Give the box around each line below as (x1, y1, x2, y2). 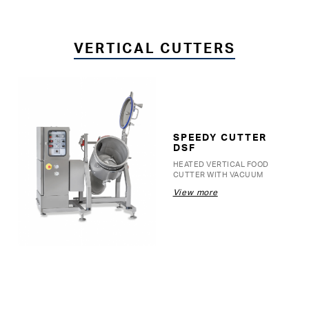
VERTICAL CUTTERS (73, 39, 236, 57)
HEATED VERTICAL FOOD (172, 159, 270, 169)
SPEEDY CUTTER (172, 130, 268, 143)
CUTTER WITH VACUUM (172, 169, 263, 179)
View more (172, 187, 218, 198)
